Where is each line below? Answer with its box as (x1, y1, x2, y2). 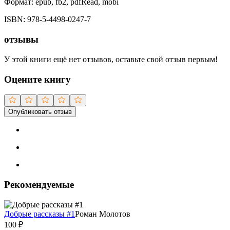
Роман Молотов (75, 209, 130, 218)
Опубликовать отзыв (8, 108, 72, 116)
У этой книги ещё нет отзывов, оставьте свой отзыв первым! (4, 54, 218, 64)
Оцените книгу (4, 73, 71, 85)
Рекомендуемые (4, 179, 74, 190)
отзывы (4, 34, 39, 45)
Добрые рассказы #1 (4, 209, 75, 218)
